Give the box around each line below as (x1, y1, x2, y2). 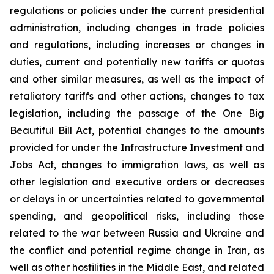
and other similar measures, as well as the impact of (10, 73, 264, 85)
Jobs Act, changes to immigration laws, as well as (10, 158, 264, 171)
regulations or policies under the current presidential (10, 4, 264, 17)
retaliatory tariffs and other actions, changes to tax (10, 90, 264, 102)
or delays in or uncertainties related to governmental (10, 193, 264, 205)
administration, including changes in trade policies (10, 21, 264, 34)
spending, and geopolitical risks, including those (10, 210, 264, 222)
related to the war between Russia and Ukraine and (10, 227, 264, 239)
